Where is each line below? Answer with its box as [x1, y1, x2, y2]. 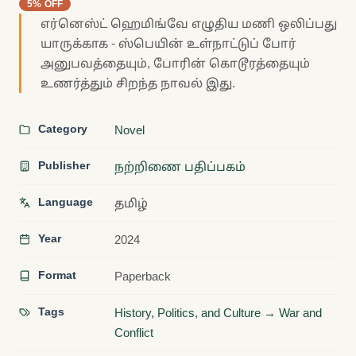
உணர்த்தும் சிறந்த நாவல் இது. [41, 76, 235, 91]
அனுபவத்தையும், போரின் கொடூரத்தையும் [41, 56, 310, 71]
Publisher [35, 159, 90, 172]
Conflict [114, 326, 153, 340]
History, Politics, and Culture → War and [114, 306, 322, 320]
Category [35, 122, 87, 136]
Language [35, 195, 93, 209]
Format [35, 269, 76, 282]
